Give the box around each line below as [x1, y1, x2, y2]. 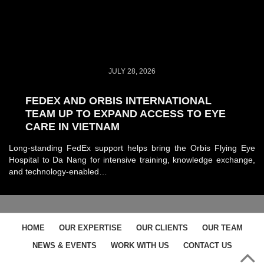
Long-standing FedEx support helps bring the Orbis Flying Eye [9, 143, 255, 153]
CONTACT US [183, 240, 232, 250]
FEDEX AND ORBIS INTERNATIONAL [25, 94, 212, 107]
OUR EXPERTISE [58, 223, 122, 232]
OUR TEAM [202, 223, 243, 232]
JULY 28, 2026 [108, 67, 156, 75]
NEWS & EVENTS [32, 240, 97, 250]
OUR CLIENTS [136, 223, 188, 232]
